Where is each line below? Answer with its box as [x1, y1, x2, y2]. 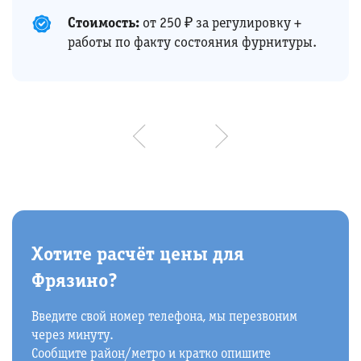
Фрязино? [31, 273, 118, 291]
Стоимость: [68, 17, 139, 31]
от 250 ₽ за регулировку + [139, 17, 301, 31]
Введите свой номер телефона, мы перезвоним [31, 311, 297, 323]
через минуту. [31, 330, 114, 342]
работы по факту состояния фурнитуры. [68, 36, 317, 51]
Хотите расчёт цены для [31, 247, 244, 264]
